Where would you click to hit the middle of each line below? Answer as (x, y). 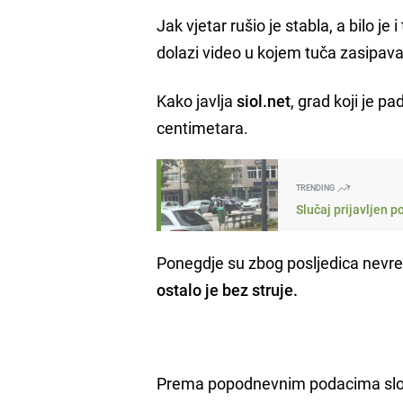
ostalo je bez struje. (228, 289)
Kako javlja (197, 100)
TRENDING (317, 187)
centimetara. (203, 127)
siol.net (264, 100)
